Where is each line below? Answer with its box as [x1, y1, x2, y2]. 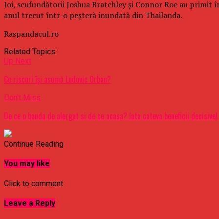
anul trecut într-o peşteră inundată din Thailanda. [4, 9, 182, 21]
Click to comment [4, 178, 63, 188]
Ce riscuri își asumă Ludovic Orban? [4, 73, 111, 85]
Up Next [4, 56, 31, 66]
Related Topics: [4, 46, 57, 56]
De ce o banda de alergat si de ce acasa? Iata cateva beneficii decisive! [4, 109, 218, 122]
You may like [4, 159, 50, 169]
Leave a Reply [4, 198, 55, 208]
